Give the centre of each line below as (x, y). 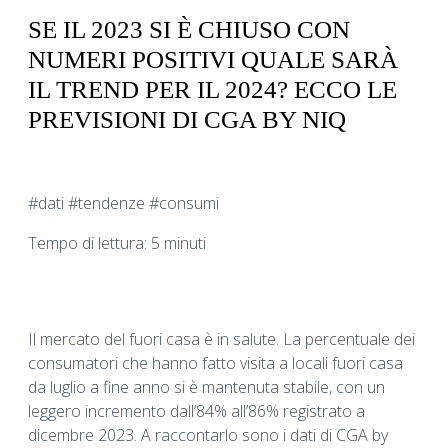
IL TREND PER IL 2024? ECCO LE (212, 89)
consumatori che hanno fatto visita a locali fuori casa (215, 363)
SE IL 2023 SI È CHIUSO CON (189, 29)
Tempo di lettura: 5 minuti (117, 243)
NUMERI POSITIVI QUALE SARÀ (213, 59)
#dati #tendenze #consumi (123, 203)
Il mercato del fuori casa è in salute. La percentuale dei (221, 339)
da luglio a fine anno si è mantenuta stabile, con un (206, 387)
